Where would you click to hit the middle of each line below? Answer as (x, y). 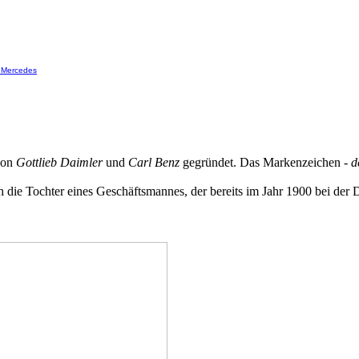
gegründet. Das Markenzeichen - (265, 162)
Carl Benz (154, 162)
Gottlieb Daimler (59, 162)
